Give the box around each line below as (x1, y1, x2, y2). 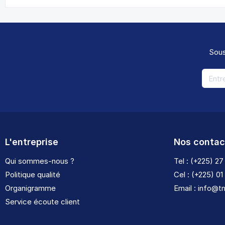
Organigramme (5, 183, 56, 193)
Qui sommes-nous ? (5, 156, 74, 166)
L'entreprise (5, 137, 58, 148)
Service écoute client (5, 197, 80, 207)
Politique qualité (5, 170, 60, 180)
